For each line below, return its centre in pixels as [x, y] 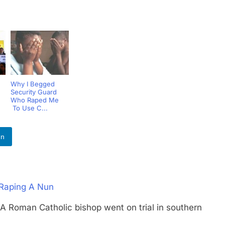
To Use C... [29, 110]
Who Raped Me [34, 102]
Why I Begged [32, 86]
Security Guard [33, 94]
